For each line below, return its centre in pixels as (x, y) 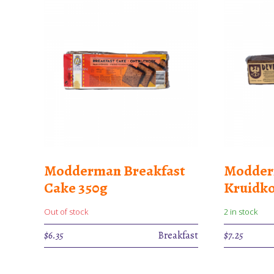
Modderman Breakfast (115, 170)
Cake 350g (76, 187)
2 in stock (241, 211)
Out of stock (66, 211)
